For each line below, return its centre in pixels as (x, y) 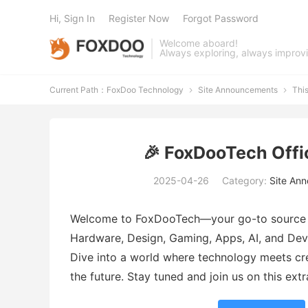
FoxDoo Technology (145, 90)
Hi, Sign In (72, 18)
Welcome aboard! (199, 43)
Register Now (139, 18)
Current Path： (78, 90)
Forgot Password (221, 18)
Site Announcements (238, 90)
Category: (246, 180)
